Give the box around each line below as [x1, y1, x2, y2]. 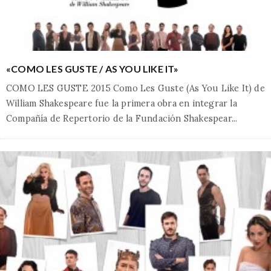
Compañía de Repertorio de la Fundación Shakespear [6, 113, 232, 124]
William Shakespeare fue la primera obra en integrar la [6, 97, 237, 109]
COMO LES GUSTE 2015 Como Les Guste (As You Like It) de [6, 82, 265, 94]
